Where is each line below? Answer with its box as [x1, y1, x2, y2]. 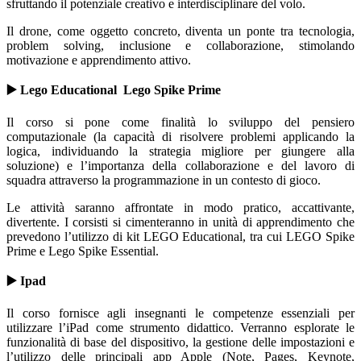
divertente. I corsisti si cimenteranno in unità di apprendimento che [6, 215, 355, 230]
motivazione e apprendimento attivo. [6, 53, 191, 68]
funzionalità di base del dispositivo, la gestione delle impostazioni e [6, 335, 355, 350]
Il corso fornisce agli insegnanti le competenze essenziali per [6, 306, 355, 321]
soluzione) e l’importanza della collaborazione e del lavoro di [6, 159, 355, 173]
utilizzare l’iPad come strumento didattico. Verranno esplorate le [6, 321, 355, 335]
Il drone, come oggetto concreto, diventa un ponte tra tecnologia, [6, 24, 355, 39]
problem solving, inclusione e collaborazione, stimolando [6, 39, 355, 53]
